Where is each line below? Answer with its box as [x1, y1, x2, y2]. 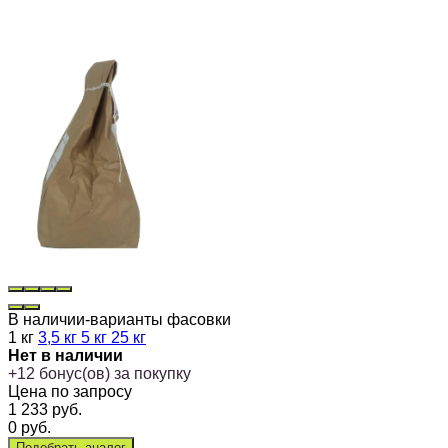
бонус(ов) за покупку [39, 364, 191, 382]
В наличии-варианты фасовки [8, 310, 231, 328]
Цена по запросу [8, 382, 132, 400]
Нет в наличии [8, 346, 123, 364]
